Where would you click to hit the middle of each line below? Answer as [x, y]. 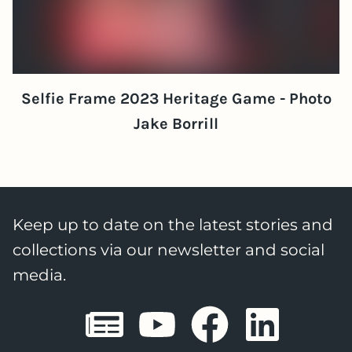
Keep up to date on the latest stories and [173, 225]
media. [39, 275]
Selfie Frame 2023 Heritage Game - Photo [176, 98]
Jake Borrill [176, 123]
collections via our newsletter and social [169, 250]
